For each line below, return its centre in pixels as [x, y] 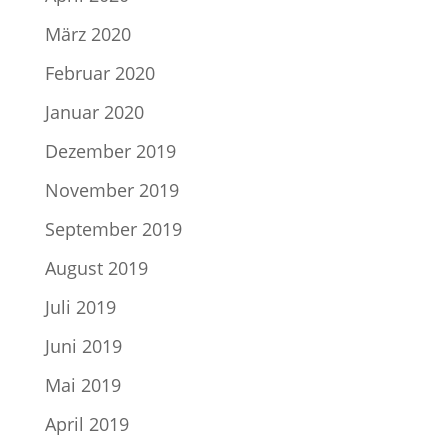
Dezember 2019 [110, 151]
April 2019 [86, 424]
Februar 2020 [99, 73]
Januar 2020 [94, 112]
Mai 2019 [82, 385]
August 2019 [96, 268]
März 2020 [87, 34]
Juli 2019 [80, 307]
